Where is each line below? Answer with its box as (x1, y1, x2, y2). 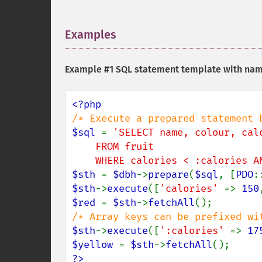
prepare (148, 168, 189, 181)
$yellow (72, 239, 119, 251)
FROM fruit (72, 140, 95, 153)
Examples (65, 27, 116, 42)
